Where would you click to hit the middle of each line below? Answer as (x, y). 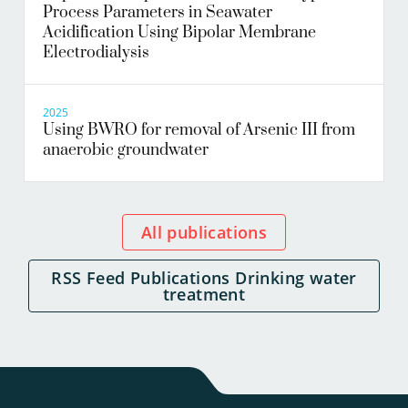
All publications (210, 233)
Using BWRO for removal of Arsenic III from (199, 131)
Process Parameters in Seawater (158, 13)
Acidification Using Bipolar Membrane (179, 33)
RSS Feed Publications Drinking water (57, 278)
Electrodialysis (96, 53)
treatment (204, 295)
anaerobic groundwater (126, 151)
